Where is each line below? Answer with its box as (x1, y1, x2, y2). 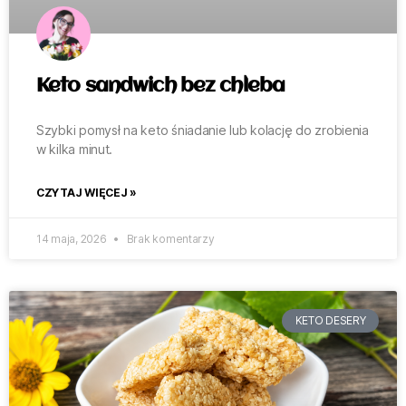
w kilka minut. (36, 140, 113, 157)
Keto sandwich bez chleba (36, 75, 285, 96)
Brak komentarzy (123, 231, 215, 246)
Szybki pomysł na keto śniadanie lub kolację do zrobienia (36, 121, 369, 138)
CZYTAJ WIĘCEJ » (36, 185, 137, 199)
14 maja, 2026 (36, 231, 110, 246)
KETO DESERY (295, 314, 366, 328)
